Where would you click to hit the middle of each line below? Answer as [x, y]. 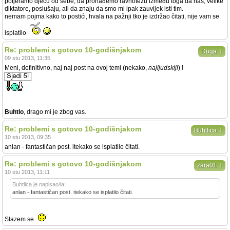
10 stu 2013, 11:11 [27, 172]
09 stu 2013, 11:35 [27, 58]
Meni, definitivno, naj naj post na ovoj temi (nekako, [76, 68]
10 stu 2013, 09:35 [28, 137]
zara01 [207, 165]
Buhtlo [14, 112]
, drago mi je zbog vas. [55, 112]
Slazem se [20, 219]
